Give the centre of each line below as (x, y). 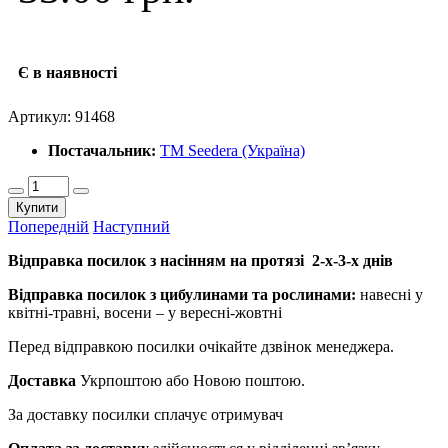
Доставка (44, 380)
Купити (37, 207)
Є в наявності (67, 72)
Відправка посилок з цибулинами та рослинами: (182, 294)
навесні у (389, 294)
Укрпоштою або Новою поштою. (192, 380)
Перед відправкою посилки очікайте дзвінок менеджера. (201, 346)
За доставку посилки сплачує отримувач (145, 414)
